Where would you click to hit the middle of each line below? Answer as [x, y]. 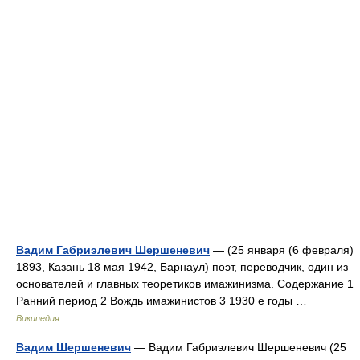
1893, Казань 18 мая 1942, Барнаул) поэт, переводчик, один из [182, 267]
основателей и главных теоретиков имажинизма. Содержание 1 [185, 284]
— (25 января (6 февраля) [282, 250]
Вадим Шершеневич [74, 347]
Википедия [38, 318]
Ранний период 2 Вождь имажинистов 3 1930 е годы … [165, 301]
